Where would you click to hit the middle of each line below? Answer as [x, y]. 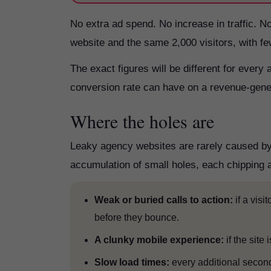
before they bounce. [137, 217]
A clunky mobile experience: [159, 240]
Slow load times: [132, 262]
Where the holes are [142, 121]
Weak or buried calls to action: [164, 200]
